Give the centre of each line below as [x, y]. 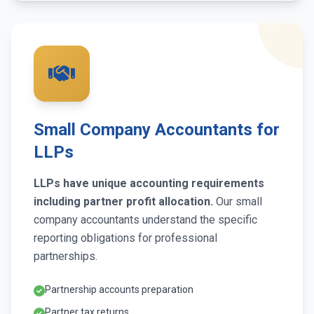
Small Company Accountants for [157, 130]
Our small [238, 202]
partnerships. [66, 257]
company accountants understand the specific [145, 220]
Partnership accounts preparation [119, 290]
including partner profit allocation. [123, 202]
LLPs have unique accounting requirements [149, 184]
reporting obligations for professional [125, 238]
